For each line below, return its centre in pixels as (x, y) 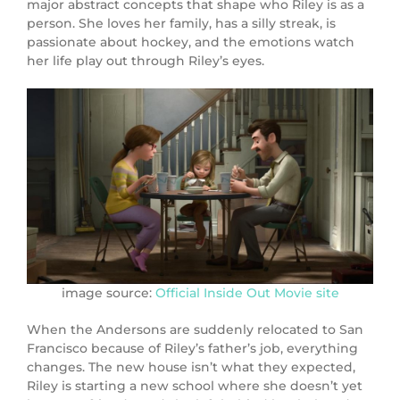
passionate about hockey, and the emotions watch (191, 42)
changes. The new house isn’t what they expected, (191, 367)
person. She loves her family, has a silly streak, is (181, 24)
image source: (108, 293)
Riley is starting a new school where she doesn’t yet (195, 386)
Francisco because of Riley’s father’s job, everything (192, 349)
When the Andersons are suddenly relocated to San (195, 330)
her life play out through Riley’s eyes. (146, 61)
